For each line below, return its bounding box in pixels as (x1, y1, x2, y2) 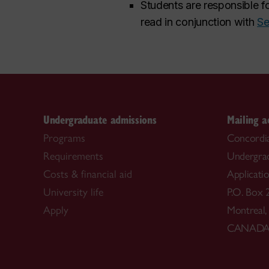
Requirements (43, 150, 103, 163)
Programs (43, 131, 85, 145)
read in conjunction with (141, 15, 258, 28)
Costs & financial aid (43, 168, 132, 181)
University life (43, 186, 103, 199)
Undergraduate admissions (43, 112, 157, 127)
